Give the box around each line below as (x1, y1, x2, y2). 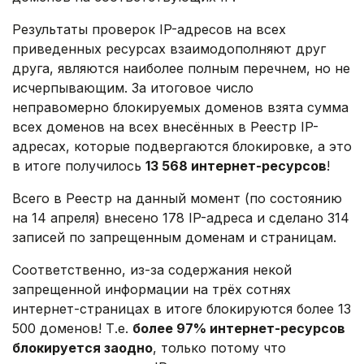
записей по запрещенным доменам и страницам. (12, 229, 336, 245)
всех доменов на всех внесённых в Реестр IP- (12, 119, 318, 135)
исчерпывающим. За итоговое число (12, 80, 253, 96)
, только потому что (153, 340, 286, 356)
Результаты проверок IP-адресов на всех (12, 21, 286, 37)
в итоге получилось (12, 158, 145, 174)
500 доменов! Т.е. (12, 320, 132, 336)
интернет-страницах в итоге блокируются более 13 (12, 301, 351, 317)
